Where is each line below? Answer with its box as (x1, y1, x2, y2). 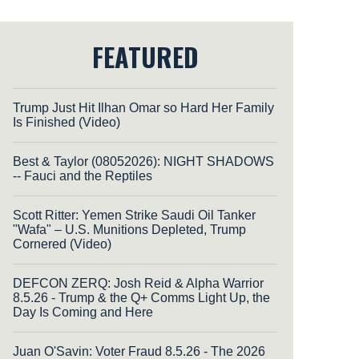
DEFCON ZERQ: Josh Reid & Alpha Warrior (13, 276, 264, 291)
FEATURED (91, 38, 199, 76)
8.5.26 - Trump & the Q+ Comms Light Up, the (13, 291, 270, 305)
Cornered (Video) (13, 237, 111, 252)
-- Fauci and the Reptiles (13, 169, 152, 184)
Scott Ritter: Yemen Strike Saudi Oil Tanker (13, 208, 256, 223)
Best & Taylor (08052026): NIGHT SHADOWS (13, 155, 274, 169)
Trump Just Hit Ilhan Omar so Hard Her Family (13, 101, 274, 115)
